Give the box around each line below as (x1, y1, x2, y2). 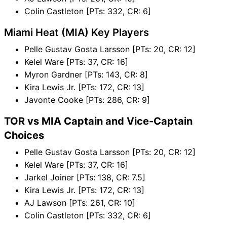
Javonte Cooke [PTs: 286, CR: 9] (24, 94, 150, 105)
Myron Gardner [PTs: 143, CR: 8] (24, 69, 148, 80)
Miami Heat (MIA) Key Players (4, 26, 149, 39)
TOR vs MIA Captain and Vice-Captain (4, 115, 193, 127)
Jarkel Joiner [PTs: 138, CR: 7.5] (24, 172, 145, 182)
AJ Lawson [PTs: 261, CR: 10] (24, 197, 135, 208)
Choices (4, 129, 44, 141)
